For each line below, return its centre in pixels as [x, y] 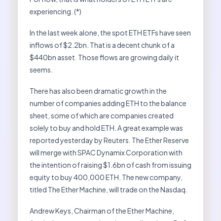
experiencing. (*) [55, 11]
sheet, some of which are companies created [102, 115]
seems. [41, 69]
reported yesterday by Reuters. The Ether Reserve [109, 140]
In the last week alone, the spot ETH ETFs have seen [110, 32]
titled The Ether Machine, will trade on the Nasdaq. [109, 189]
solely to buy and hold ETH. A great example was [106, 128]
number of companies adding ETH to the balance [108, 103]
